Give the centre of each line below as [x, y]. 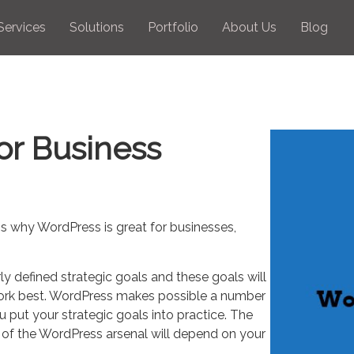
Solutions [97, 27]
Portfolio [173, 27]
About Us [249, 27]
